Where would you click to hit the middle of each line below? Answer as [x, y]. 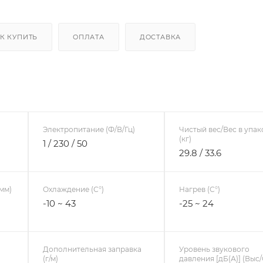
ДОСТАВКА [160, 37]
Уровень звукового [215, 249]
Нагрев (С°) [200, 189]
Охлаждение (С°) [73, 189]
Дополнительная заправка [92, 249]
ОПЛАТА [89, 37]
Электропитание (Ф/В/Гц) [89, 129]
